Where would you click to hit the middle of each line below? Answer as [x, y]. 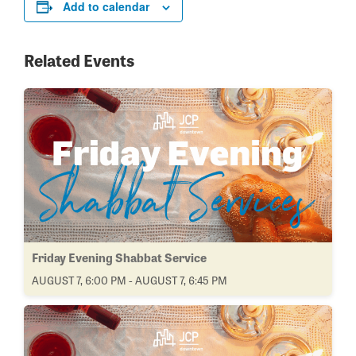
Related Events [79, 59]
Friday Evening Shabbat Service [119, 257]
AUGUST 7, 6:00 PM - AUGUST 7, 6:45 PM [130, 279]
